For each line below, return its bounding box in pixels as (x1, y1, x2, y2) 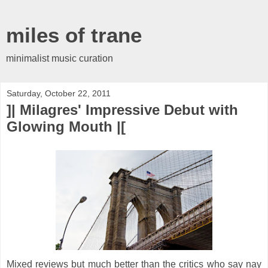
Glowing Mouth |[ (7, 118, 126, 135)
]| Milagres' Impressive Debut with (7, 102, 238, 118)
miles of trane (6, 24, 142, 47)
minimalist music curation (6, 53, 113, 63)
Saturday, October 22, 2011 (7, 89, 111, 98)
